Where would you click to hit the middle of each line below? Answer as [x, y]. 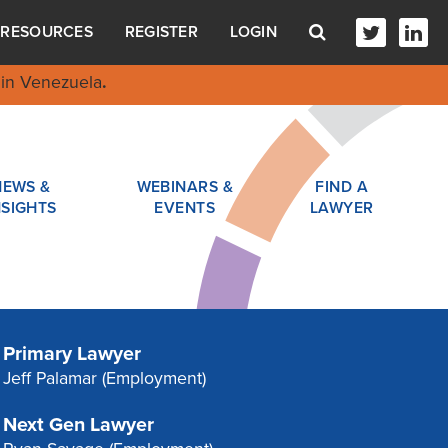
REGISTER [161, 32]
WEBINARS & [184, 186]
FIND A [342, 186]
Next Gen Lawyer [78, 424]
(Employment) [151, 379]
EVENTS [185, 207]
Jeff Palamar [49, 379]
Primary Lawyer [71, 354]
